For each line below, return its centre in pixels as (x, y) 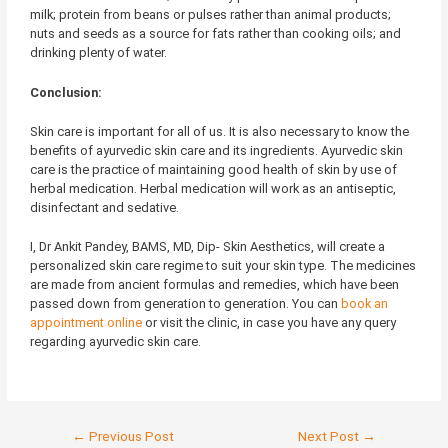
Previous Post (129, 436)
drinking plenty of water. (98, 53)
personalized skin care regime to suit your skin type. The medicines (222, 266)
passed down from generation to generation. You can (185, 304)
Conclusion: (65, 92)
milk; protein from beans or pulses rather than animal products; (210, 15)
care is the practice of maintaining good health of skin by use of (213, 170)
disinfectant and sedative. (104, 208)
